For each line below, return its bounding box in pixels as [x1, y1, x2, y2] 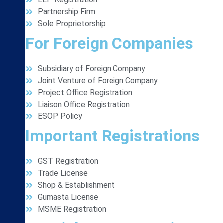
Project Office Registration [38, 88, 132, 97]
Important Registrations [25, 126, 200, 145]
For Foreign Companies [25, 34, 193, 53]
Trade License [38, 168, 88, 178]
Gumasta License [38, 192, 98, 202]
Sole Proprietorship [38, 19, 106, 28]
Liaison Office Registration [38, 100, 130, 109]
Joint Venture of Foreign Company [38, 76, 158, 85]
